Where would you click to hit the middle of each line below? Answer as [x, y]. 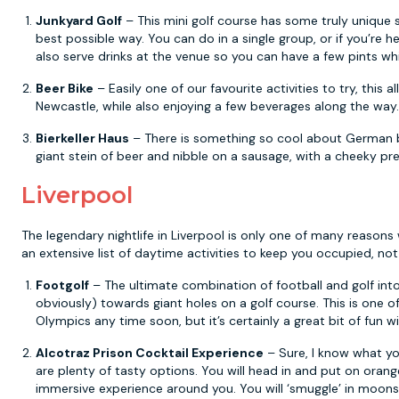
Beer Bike [65, 88]
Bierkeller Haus [82, 138]
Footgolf [62, 285]
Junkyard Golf [79, 20]
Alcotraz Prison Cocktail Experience [150, 353]
